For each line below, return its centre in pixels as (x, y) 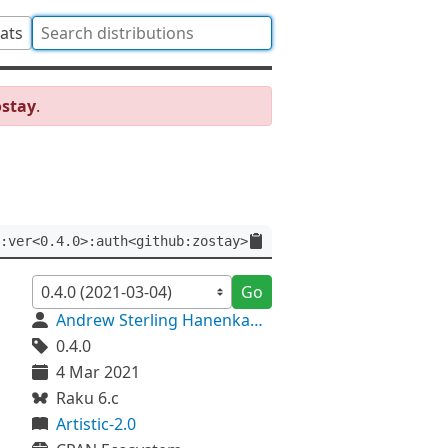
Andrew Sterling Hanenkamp (256, 320)
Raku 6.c (87, 398)
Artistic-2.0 (96, 424)
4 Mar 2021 (98, 372)
